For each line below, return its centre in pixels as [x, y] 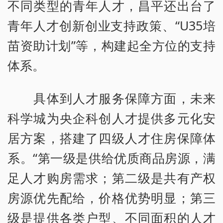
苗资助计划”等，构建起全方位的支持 [111, 45]
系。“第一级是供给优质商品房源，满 [111, 158]
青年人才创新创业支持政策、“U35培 [111, 25]
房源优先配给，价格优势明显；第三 [111, 197]
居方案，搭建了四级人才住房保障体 [111, 138]
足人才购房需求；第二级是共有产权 [111, 177]
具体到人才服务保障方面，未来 [111, 98]
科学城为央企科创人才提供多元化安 [111, 118]
